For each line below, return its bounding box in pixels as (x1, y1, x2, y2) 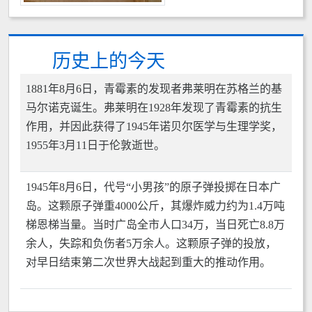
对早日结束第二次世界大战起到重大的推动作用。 (26, 256, 271, 268)
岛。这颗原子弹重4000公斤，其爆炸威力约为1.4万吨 (26, 200, 285, 212)
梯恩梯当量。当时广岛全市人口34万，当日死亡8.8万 (26, 219, 285, 231)
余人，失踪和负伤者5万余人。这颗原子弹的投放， (26, 237, 276, 249)
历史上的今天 (47, 51, 165, 72)
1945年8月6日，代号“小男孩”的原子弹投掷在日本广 (26, 181, 281, 193)
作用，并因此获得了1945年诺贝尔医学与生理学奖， (26, 120, 282, 132)
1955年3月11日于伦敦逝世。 (26, 139, 165, 151)
